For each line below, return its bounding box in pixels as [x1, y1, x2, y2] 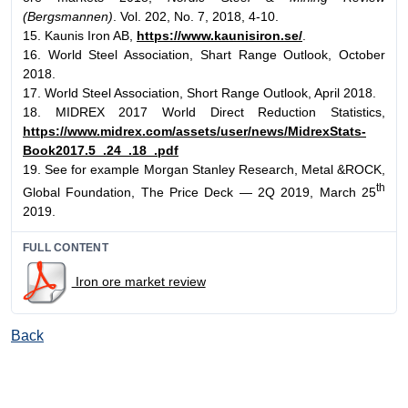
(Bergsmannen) [23, 9, 113, 25]
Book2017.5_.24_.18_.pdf [23, 143, 178, 158]
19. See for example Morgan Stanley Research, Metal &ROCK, [23, 162, 385, 178]
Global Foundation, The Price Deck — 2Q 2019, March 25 [23, 185, 376, 200]
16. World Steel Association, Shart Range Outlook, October [23, 47, 385, 63]
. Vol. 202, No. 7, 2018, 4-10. [113, 9, 279, 25]
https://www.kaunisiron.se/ [137, 28, 302, 44]
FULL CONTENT [23, 241, 108, 255]
